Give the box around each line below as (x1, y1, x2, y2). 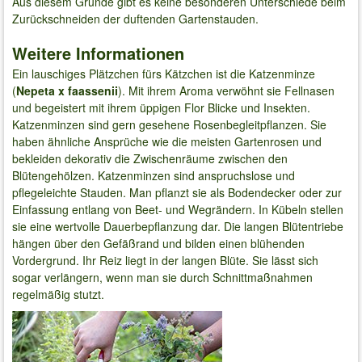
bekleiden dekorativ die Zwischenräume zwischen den (12, 149, 288, 166)
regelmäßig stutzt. (12, 285, 104, 302)
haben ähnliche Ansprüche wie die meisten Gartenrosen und (12, 133, 322, 149)
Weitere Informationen (12, 40, 184, 65)
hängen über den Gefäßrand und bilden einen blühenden (12, 234, 305, 251)
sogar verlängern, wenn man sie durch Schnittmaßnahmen (12, 268, 313, 285)
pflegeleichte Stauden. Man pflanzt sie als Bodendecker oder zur (12, 183, 342, 200)
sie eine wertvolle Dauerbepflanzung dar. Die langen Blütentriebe (12, 217, 343, 234)
